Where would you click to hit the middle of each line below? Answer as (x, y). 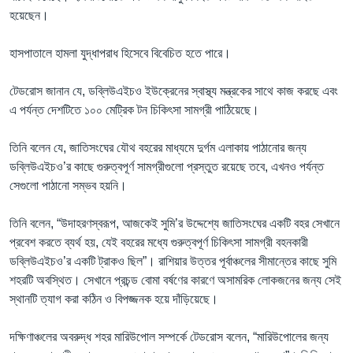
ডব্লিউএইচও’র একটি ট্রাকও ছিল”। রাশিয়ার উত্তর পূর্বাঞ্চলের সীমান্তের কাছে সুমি (173, 261)
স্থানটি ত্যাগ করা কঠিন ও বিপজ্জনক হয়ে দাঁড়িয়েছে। (114, 299)
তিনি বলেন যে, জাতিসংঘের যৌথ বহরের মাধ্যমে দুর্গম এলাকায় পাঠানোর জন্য (158, 147)
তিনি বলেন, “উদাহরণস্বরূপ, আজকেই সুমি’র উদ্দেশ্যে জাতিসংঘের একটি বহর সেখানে (175, 223)
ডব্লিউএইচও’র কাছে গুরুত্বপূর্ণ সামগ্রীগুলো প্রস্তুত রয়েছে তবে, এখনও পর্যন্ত (167, 166)
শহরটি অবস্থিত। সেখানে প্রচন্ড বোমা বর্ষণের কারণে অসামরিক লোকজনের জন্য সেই (175, 280)
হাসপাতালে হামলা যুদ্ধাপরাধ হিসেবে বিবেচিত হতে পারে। (120, 53)
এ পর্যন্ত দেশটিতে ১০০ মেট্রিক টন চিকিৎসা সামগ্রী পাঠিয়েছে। (134, 110)
